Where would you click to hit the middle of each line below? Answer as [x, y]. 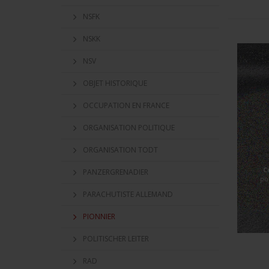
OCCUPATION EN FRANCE [126, 105]
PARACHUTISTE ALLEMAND [128, 194]
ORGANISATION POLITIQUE [129, 128]
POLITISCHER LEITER [116, 239]
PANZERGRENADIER [116, 172]
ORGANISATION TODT [120, 150]
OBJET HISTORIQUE [115, 83]
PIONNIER [99, 216]
